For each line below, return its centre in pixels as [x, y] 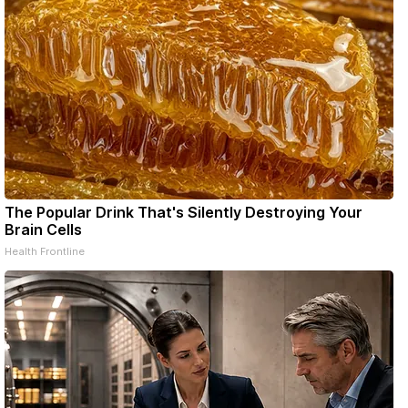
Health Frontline [45, 251]
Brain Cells [43, 229]
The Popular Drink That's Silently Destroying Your [184, 212]
